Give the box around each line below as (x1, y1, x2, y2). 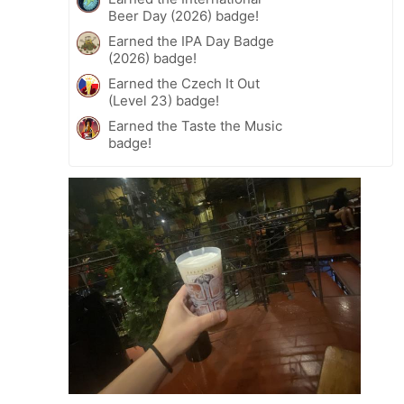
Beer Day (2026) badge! (108, 6, 259, 24)
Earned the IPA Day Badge (108, 32, 274, 50)
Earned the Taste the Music (108, 116, 282, 134)
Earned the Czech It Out (108, 74, 260, 92)
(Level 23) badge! (108, 91, 219, 109)
